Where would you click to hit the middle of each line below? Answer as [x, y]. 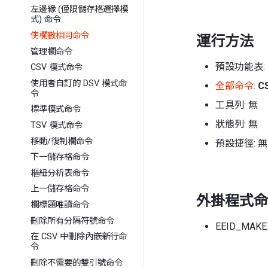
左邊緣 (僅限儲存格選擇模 [80, 10]
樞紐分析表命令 [60, 173]
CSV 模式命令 [57, 68]
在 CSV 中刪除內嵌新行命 [79, 237]
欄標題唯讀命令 [60, 205]
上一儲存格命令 [60, 189]
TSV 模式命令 [57, 126]
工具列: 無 [237, 105]
